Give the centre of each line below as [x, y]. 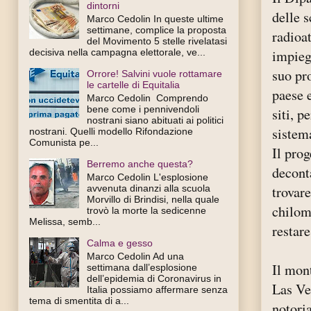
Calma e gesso [119, 243]
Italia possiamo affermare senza [157, 289]
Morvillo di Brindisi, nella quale [153, 199]
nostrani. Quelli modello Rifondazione [111, 131]
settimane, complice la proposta [156, 30]
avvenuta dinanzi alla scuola [148, 188]
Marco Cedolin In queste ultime [155, 19]
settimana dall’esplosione [142, 267]
